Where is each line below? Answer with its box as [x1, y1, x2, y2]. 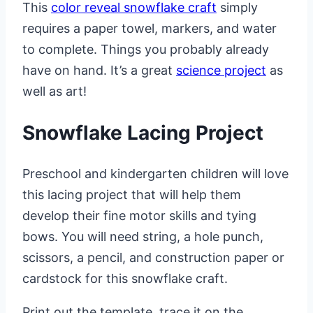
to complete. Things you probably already [22, 41, 269, 57]
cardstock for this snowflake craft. [22, 271, 228, 286]
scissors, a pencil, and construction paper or [22, 250, 284, 265]
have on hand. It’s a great [22, 62, 176, 78]
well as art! [22, 83, 87, 99]
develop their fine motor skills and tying [22, 208, 256, 224]
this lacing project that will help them [22, 187, 241, 203]
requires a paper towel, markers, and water [22, 20, 277, 36]
